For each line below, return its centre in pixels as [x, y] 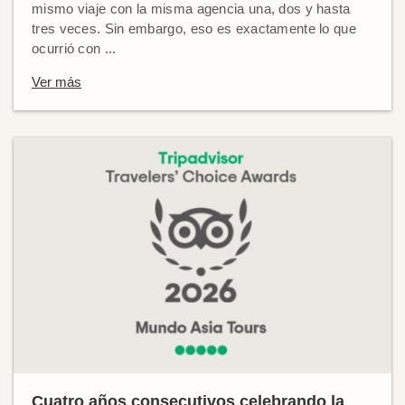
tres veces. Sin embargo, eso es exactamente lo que [194, 29]
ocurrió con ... [74, 49]
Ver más [57, 82]
